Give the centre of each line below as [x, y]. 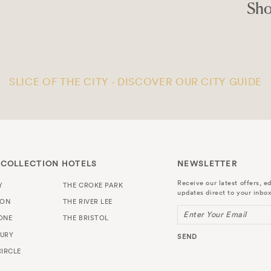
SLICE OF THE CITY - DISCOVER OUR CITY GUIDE [135, 81]
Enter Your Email [215, 214]
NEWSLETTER [207, 163]
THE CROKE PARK [93, 185]
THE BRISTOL [86, 218]
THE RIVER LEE [87, 202]
